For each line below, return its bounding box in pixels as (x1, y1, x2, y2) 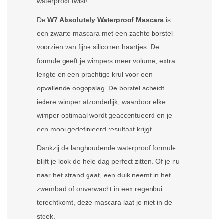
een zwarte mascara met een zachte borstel (37, 29, 173, 37)
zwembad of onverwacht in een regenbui (37, 185, 162, 193)
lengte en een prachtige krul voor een (37, 70, 153, 78)
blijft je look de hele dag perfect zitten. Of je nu (37, 157, 180, 165)
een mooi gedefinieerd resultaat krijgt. (37, 125, 153, 133)
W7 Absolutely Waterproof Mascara (47, 16, 164, 23)
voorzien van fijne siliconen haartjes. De (37, 43, 159, 51)
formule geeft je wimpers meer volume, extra (37, 57, 175, 65)
